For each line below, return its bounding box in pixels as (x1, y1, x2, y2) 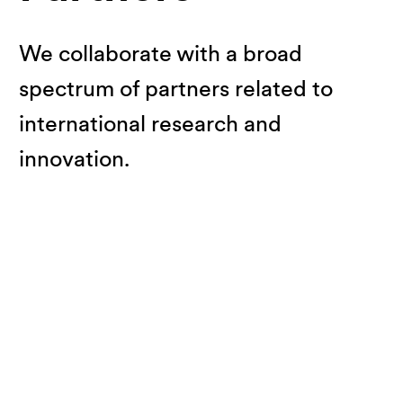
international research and (19, 113, 282, 137)
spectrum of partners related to (19, 78, 333, 102)
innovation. (19, 148, 130, 172)
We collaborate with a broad (19, 43, 302, 67)
